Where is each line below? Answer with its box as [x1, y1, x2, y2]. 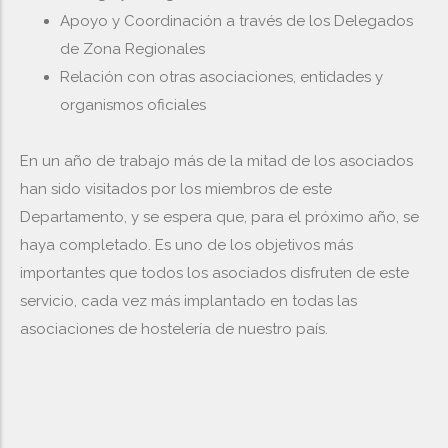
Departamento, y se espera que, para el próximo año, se [20, 208, 419, 226]
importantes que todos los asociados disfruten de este [20, 264, 409, 282]
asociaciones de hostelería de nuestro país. [20, 320, 328, 338]
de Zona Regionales [60, 40, 205, 58]
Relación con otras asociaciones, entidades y [60, 68, 383, 86]
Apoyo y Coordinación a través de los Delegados [60, 12, 413, 30]
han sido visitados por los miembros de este [20, 180, 332, 198]
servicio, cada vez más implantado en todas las [20, 292, 357, 310]
